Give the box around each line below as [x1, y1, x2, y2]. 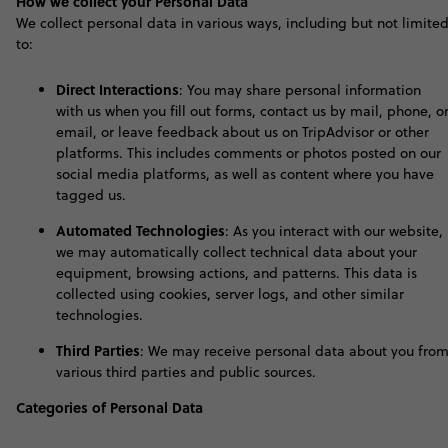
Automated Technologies [56, 220, 225, 240]
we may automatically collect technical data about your [56, 242, 417, 262]
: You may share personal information [179, 80, 421, 100]
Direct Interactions [56, 79, 179, 99]
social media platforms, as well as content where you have [56, 164, 434, 184]
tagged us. [56, 185, 126, 205]
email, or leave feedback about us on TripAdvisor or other [56, 122, 429, 142]
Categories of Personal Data [16, 397, 203, 417]
